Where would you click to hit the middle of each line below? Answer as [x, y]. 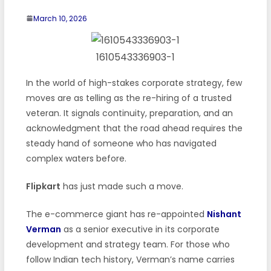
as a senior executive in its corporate [140, 229]
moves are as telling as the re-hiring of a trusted [129, 98]
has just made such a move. [122, 186]
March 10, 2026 [60, 18]
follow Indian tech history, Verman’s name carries [130, 259]
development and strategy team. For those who [128, 244]
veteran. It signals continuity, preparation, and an [129, 113]
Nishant [224, 214]
